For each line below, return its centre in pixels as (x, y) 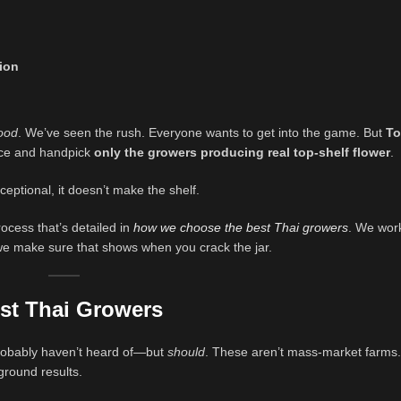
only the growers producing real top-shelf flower (242, 153)
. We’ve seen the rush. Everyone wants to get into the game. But (202, 133)
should (186, 352)
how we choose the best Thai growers (241, 228)
